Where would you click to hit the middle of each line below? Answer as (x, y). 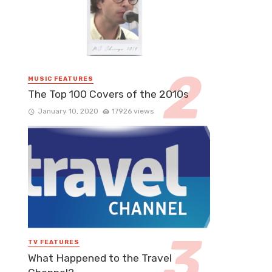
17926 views (133, 111)
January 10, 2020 (68, 111)
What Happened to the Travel (100, 258)
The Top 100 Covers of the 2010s (108, 94)
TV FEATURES (54, 243)
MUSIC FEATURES (61, 79)
